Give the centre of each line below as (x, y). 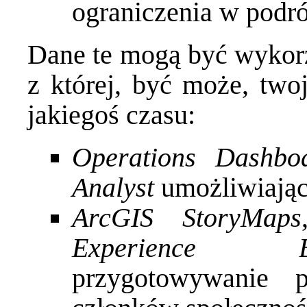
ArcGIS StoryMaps (187, 217)
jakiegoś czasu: (111, 114)
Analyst (113, 187)
